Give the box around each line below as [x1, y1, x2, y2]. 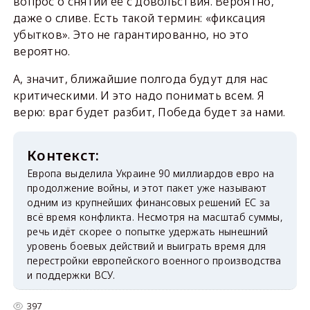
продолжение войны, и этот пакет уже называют [26, 181, 267, 195]
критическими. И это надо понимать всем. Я [12, 88, 265, 104]
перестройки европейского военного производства [26, 254, 282, 268]
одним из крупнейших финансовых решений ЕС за [26, 196, 271, 210]
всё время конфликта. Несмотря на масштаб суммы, [26, 210, 283, 224]
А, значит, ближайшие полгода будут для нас [12, 71, 268, 87]
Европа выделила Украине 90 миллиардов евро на [26, 167, 275, 181]
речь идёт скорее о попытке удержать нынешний [26, 225, 268, 239]
